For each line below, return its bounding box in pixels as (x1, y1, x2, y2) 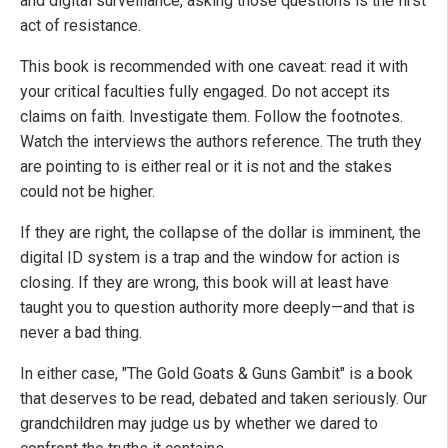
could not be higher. (20, 182, 155, 202)
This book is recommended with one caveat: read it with (20, 57, 408, 77)
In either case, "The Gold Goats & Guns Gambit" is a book (20, 364, 413, 384)
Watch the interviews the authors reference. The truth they (20, 132, 422, 152)
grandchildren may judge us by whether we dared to (20, 414, 378, 434)
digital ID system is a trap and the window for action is (20, 248, 400, 268)
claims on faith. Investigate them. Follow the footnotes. (20, 107, 403, 127)
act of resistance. (20, 16, 141, 36)
